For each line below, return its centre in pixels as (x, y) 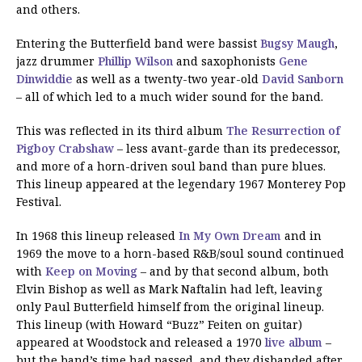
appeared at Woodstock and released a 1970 (141, 342)
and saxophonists (226, 61)
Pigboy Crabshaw (65, 148)
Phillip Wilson (135, 61)
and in (301, 235)
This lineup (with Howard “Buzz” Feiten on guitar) (159, 324)
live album (294, 342)
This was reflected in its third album (121, 130)
